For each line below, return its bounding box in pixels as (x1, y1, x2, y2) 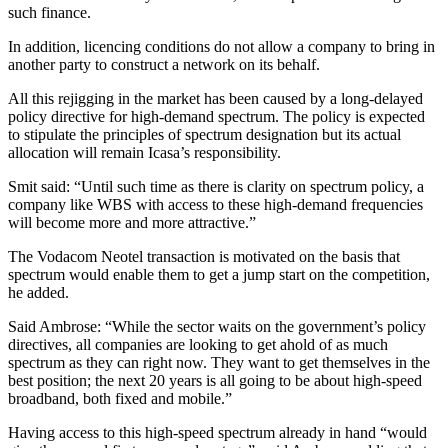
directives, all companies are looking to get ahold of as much (8, 335, 388, 353)
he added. (8, 283, 69, 301)
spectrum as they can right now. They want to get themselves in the (8, 353, 430, 371)
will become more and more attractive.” (8, 213, 256, 231)
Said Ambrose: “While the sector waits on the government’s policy (8, 317, 426, 335)
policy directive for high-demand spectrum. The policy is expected (8, 107, 425, 125)
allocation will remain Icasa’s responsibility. (8, 143, 281, 161)
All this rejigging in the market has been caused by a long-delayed (8, 89, 423, 107)
